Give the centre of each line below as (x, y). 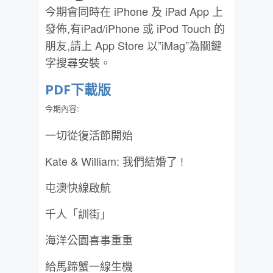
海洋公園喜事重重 (89, 239)
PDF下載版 (78, 89)
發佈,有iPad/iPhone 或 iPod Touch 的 (135, 28)
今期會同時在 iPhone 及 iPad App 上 (134, 11)
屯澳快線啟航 (78, 187)
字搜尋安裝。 (78, 62)
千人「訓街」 (78, 213)
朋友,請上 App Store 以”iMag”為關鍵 (133, 45)
